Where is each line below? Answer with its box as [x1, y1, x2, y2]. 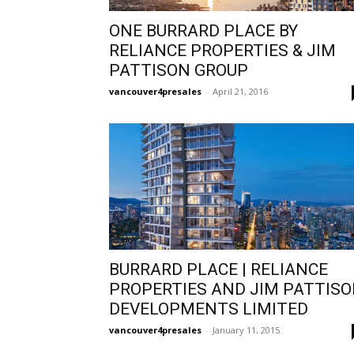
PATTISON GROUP [109, 61, 248, 80]
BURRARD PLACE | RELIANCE [109, 260, 328, 279]
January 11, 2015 [213, 324, 280, 336]
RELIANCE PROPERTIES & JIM [109, 41, 336, 60]
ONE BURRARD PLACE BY [109, 21, 298, 40]
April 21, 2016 [213, 85, 268, 97]
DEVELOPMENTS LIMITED [109, 299, 308, 318]
